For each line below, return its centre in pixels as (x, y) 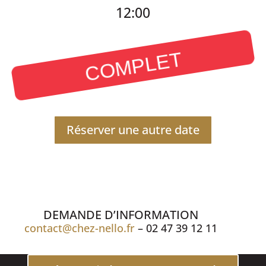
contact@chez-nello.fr (80, 228)
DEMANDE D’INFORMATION (121, 214)
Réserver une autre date (133, 129)
